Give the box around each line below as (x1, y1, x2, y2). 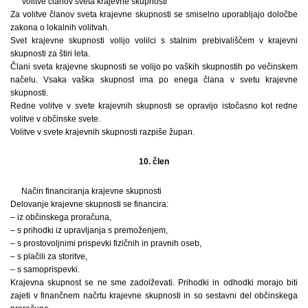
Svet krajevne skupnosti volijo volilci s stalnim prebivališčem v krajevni (10, 35, 298, 45)
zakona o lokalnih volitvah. (10, 22, 109, 32)
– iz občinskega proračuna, (10, 212, 111, 222)
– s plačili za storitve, (10, 251, 87, 261)
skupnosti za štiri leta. (10, 48, 90, 58)
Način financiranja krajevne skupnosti (21, 186, 162, 196)
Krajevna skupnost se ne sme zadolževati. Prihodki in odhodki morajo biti (10, 277, 298, 287)
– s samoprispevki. (10, 264, 80, 274)
